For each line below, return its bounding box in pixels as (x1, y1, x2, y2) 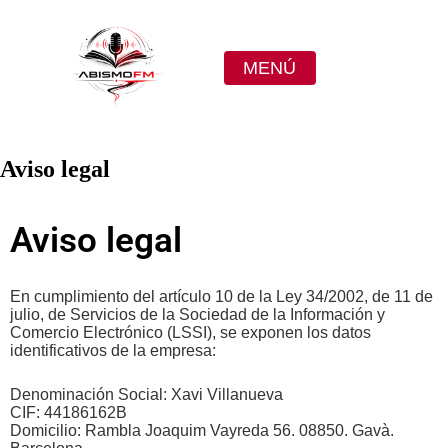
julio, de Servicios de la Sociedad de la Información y (10, 305, 385, 323)
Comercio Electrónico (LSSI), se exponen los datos (10, 323, 371, 341)
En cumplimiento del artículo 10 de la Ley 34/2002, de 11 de (10, 287, 433, 305)
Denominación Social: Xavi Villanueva (10, 385, 283, 403)
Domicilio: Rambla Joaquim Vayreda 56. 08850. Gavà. (10, 421, 394, 439)
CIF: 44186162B (10, 403, 127, 421)
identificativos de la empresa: (10, 341, 216, 359)
